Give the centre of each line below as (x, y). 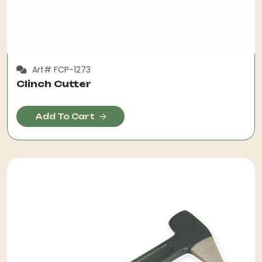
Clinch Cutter (54, 84)
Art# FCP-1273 (60, 69)
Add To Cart (65, 116)
